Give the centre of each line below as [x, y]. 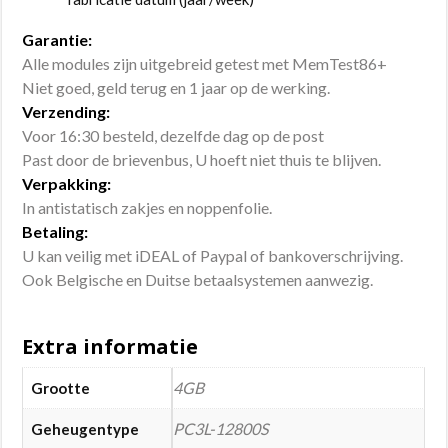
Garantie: [57, 39]
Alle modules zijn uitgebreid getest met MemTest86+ [205, 63]
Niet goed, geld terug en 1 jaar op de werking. [176, 87]
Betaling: [55, 231]
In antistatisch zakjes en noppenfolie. [147, 207]
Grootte [61, 388]
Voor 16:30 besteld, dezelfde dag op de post [173, 135]
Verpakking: [67, 183]
